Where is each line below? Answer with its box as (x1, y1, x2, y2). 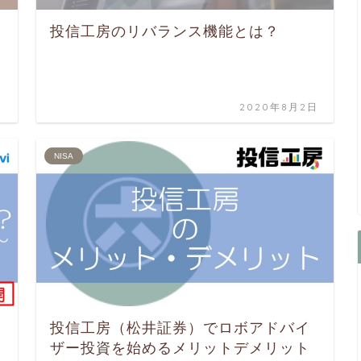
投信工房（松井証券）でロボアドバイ (50, 319, 311, 336)
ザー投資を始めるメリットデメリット (50, 339, 311, 356)
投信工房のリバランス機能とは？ (50, 23, 280, 40)
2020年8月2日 (239, 101, 319, 114)
